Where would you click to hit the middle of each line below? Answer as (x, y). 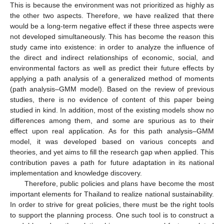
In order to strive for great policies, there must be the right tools (112, 204)
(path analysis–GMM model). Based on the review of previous (112, 89)
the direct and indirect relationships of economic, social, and (112, 57)
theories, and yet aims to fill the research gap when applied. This (112, 152)
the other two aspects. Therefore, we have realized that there (112, 15)
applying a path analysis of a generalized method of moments (112, 78)
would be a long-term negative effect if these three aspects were (112, 26)
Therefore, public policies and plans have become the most (119, 183)
